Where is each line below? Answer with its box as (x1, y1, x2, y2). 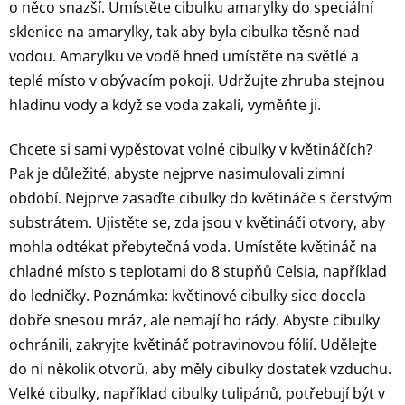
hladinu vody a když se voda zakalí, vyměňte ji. (9, 94, 321, 115)
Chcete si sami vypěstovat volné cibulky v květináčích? (9, 138, 372, 159)
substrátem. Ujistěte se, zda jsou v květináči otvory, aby (9, 212, 385, 232)
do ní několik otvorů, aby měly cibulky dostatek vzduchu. (9, 358, 391, 379)
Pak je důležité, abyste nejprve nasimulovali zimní (9, 163, 344, 184)
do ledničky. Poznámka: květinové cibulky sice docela (9, 285, 366, 306)
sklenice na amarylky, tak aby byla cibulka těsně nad (9, 21, 360, 42)
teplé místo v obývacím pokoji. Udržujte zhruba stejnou (9, 70, 385, 90)
